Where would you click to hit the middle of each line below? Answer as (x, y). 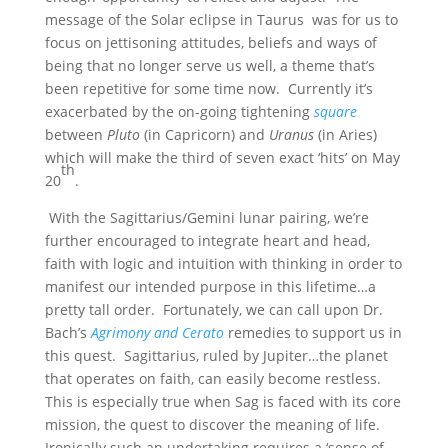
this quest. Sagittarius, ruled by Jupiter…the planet (216, 355)
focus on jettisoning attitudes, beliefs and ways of (210, 42)
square (335, 111)
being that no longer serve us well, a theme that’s (209, 65)
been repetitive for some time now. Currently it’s (208, 88)
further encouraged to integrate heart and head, (207, 240)
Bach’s (67, 332)
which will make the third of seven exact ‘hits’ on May (222, 157)
